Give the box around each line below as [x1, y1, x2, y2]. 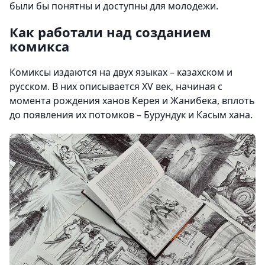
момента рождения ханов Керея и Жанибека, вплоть [9, 94, 255, 108]
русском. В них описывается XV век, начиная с [9, 80, 222, 93]
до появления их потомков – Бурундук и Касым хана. [9, 108, 253, 122]
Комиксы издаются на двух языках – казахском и [9, 66, 232, 79]
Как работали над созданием [9, 23, 211, 41]
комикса [9, 37, 69, 56]
